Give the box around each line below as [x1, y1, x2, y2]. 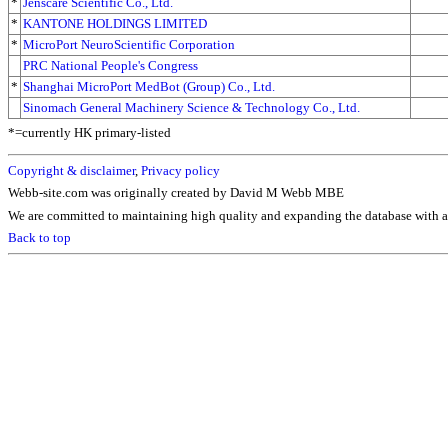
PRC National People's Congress [23, 57, 198, 73]
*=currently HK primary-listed [8, 125, 171, 141]
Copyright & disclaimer [8, 162, 135, 178]
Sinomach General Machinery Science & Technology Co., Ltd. [23, 99, 360, 115]
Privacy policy [141, 162, 220, 178]
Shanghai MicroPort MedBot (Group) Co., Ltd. [23, 78, 275, 94]
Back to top [8, 230, 71, 246]
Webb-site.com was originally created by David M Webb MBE [8, 185, 344, 201]
